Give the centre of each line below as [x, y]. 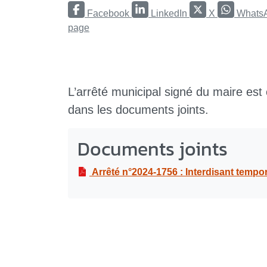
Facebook [108, 14]
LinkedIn [169, 14]
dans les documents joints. [138, 110]
